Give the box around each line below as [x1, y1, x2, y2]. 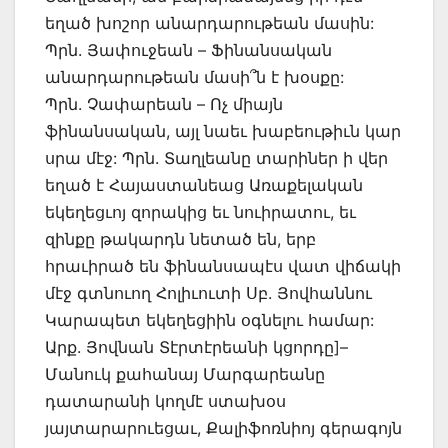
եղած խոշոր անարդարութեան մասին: [45, 13, 374, 34]
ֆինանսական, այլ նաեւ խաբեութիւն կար [45, 121, 401, 142]
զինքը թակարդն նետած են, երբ [45, 229, 316, 250]
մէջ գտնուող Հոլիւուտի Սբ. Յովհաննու [45, 283, 372, 304]
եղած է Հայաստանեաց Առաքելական [45, 175, 363, 196]
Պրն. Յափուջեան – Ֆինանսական [45, 40, 332, 61]
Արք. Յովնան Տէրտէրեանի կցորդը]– [45, 337, 348, 358]
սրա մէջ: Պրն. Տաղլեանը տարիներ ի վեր [45, 148, 388, 169]
